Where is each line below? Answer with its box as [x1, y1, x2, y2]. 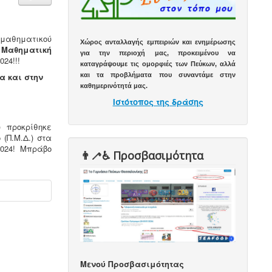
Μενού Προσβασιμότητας [80, 258, 185, 270]
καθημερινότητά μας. [80, 82, 148, 90]
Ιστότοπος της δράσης [112, 96, 203, 108]
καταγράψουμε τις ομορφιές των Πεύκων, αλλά [80, 60, 236, 68]
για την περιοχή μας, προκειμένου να [80, 49, 236, 57]
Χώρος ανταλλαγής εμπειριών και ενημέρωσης [80, 38, 236, 46]
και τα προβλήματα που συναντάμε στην [80, 71, 236, 79]
